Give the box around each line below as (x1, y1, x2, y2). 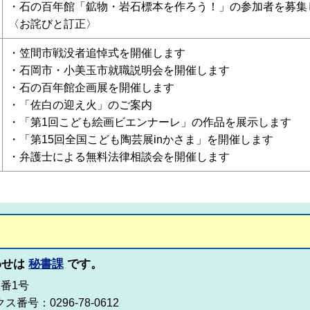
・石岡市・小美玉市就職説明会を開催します (8, 64, 230, 76)
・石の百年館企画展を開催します (8, 82, 174, 93)
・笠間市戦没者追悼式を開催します (8, 47, 185, 59)
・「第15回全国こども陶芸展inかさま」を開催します (8, 134, 273, 145)
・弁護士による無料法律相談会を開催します (8, 151, 230, 163)
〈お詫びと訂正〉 (8, 18, 97, 30)
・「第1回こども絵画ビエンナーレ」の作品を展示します (8, 116, 291, 128)
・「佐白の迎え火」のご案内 (8, 99, 152, 111)
